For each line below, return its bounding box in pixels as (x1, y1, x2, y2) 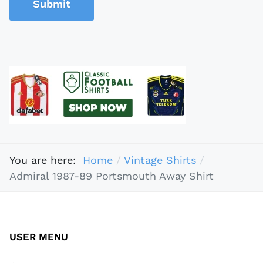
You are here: (9, 153, 83, 166)
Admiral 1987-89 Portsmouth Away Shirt (9, 169, 214, 182)
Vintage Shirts (123, 153, 196, 166)
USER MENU (9, 231, 68, 243)
